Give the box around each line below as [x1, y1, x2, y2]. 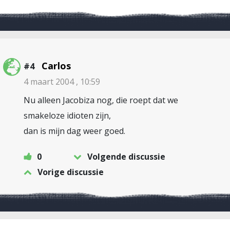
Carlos [42, 60, 71, 72]
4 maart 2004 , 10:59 [24, 76, 100, 87]
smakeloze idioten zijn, [24, 110, 111, 121]
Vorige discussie [37, 166, 104, 178]
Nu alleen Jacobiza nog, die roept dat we [24, 94, 178, 106]
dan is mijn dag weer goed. [24, 125, 125, 137]
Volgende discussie [87, 151, 165, 162]
